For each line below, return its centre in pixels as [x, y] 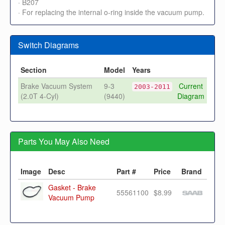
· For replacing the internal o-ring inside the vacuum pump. [111, 12]
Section [34, 70]
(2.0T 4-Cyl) [40, 96]
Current [191, 86]
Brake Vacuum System [57, 86]
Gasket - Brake [72, 187]
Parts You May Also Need [64, 141]
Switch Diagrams [48, 45]
